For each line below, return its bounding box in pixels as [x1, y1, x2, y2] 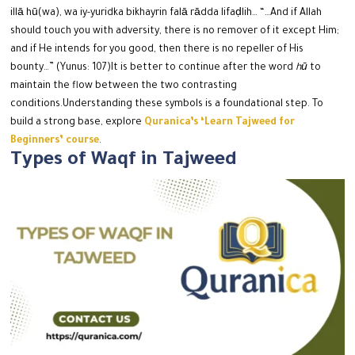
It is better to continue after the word [111, 63, 296, 74]
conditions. [10, 99, 63, 111]
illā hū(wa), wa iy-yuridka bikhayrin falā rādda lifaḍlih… [10, 8, 261, 20]
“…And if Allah [260, 8, 323, 20]
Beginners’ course [10, 136, 100, 147]
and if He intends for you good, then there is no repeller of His [10, 44, 304, 56]
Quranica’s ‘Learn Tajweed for [144, 117, 296, 129]
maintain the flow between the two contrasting [10, 81, 238, 93]
